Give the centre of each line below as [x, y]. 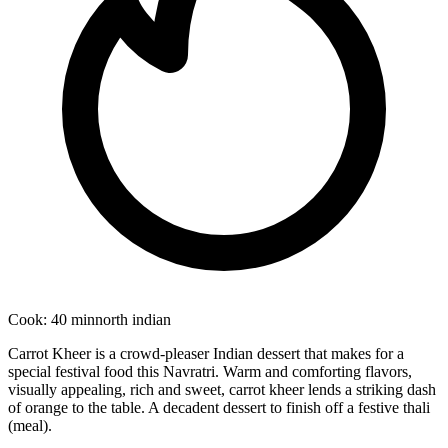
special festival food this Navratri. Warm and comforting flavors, [210, 371]
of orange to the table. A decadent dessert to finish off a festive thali [219, 407]
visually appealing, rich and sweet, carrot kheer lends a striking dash [222, 389]
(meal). [30, 425]
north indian [133, 319]
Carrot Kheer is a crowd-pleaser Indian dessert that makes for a [206, 353]
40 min [73, 319]
